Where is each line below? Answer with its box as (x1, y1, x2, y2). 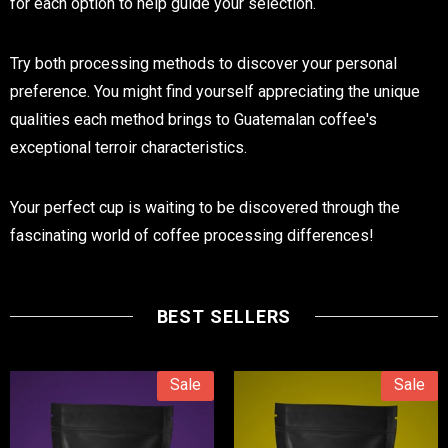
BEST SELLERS (156, 305, 292, 327)
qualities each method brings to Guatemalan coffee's (10, 109, 377, 129)
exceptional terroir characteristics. (10, 137, 247, 157)
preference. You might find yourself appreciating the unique (10, 81, 420, 101)
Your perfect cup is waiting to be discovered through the (10, 197, 400, 217)
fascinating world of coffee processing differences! (10, 225, 374, 245)
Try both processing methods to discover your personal (10, 53, 397, 73)
